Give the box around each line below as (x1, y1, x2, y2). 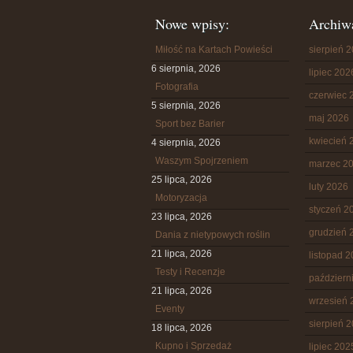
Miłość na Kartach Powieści (155, 44, 273, 55)
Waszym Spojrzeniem (155, 155, 248, 166)
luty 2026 (309, 181, 348, 192)
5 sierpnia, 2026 (151, 100, 221, 111)
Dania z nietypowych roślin (155, 229, 270, 240)
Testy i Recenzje (155, 266, 225, 277)
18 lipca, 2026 (151, 322, 212, 333)
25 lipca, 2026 (151, 174, 212, 185)
